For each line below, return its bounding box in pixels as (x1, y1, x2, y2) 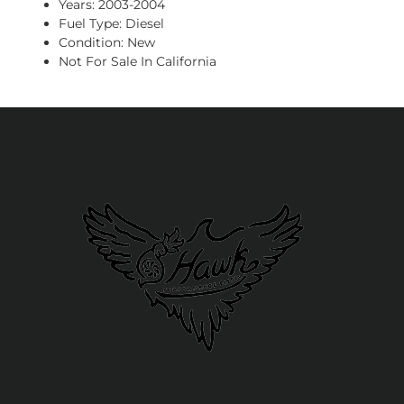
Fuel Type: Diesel (59, 15, 164, 32)
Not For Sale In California (59, 53, 216, 70)
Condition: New (59, 34, 155, 51)
